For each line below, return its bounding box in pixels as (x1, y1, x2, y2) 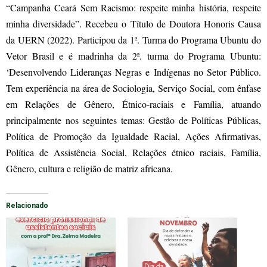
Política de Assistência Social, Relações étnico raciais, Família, (6, 145, 261, 159)
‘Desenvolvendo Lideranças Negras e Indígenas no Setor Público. (6, 65, 261, 78)
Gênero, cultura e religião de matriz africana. (6, 162, 173, 175)
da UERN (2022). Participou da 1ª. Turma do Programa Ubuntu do (6, 33, 261, 46)
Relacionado (6, 201, 48, 210)
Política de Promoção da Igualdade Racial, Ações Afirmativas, (6, 129, 261, 142)
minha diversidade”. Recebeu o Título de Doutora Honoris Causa (6, 17, 261, 30)
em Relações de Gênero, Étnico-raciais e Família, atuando (6, 97, 261, 110)
